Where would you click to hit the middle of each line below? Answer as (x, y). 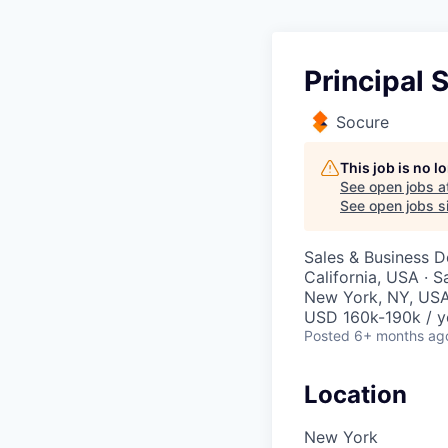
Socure (362, 122)
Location (355, 394)
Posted (327, 335)
